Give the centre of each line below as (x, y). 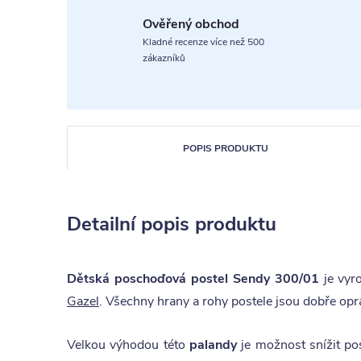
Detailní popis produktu (172, 224)
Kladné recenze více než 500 (203, 42)
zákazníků (164, 58)
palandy (215, 345)
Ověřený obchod (191, 24)
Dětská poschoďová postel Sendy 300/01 (193, 279)
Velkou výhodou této (128, 345)
